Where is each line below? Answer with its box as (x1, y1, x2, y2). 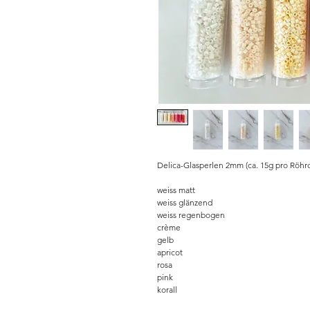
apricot (157, 247, 183, 258)
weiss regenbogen (157, 210, 225, 221)
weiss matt (157, 185, 195, 196)
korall (157, 284, 177, 295)
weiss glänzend (157, 197, 212, 208)
